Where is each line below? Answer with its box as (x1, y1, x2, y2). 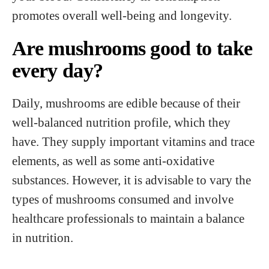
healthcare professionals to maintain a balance (12, 211, 244, 225)
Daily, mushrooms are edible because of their (12, 96, 240, 110)
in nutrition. (12, 231, 73, 244)
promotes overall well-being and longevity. (12, 8, 232, 22)
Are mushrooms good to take (12, 37, 253, 59)
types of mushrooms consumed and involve (12, 192, 234, 206)
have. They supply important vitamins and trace (12, 134, 255, 148)
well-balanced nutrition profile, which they (12, 115, 231, 129)
